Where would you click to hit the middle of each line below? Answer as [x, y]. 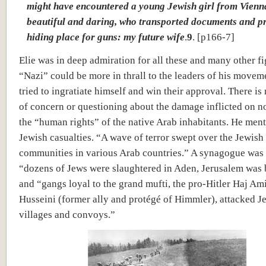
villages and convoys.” [67, 214]
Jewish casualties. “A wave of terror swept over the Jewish [141, 137]
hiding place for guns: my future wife [106, 37]
